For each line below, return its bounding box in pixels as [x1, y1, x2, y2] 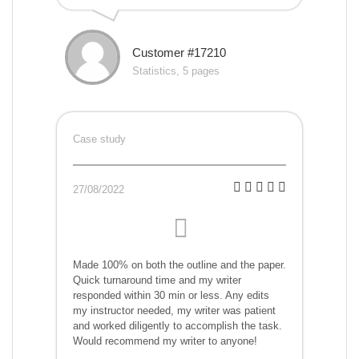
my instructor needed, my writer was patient [73, 305, 276, 317]
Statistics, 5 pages [132, 65, 220, 78]
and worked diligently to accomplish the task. [73, 320, 282, 333]
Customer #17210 [132, 46, 226, 60]
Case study [73, 133, 126, 146]
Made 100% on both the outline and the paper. [73, 259, 286, 272]
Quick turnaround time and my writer [73, 274, 241, 287]
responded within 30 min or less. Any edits [73, 289, 269, 302]
